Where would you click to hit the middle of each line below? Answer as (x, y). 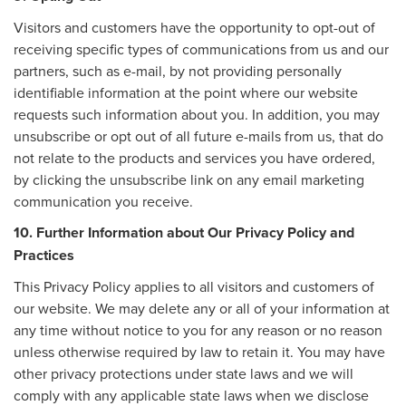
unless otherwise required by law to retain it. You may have (199, 351)
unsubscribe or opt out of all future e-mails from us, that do (198, 135)
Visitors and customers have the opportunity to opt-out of (194, 27)
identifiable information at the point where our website (186, 92)
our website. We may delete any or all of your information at (202, 308)
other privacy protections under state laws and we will (184, 373)
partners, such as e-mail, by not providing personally (178, 70)
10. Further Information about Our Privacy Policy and (184, 232)
